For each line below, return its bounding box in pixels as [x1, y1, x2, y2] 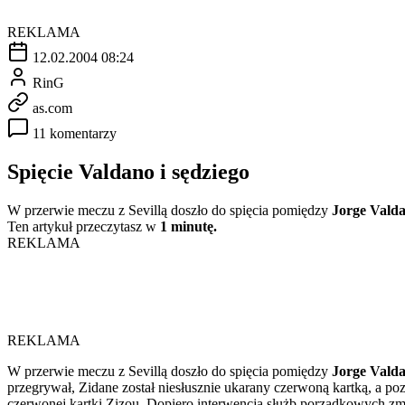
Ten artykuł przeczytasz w [7, 218, 160, 234]
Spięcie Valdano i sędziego [7, 159, 250, 184]
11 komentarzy [33, 125, 117, 141]
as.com [33, 99, 72, 116]
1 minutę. [160, 218, 217, 234]
